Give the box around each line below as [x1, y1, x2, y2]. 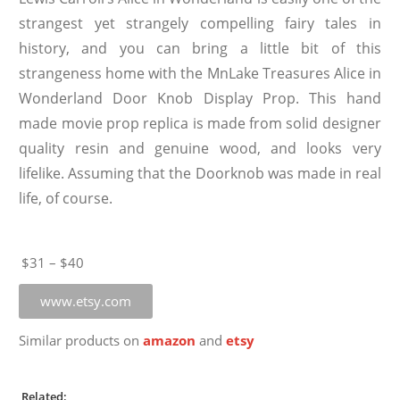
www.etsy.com [40, 292, 132, 311]
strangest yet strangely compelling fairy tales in [19, 13, 381, 34]
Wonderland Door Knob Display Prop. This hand [19, 88, 381, 109]
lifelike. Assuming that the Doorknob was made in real [19, 163, 381, 184]
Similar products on [19, 332, 144, 350]
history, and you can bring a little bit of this [19, 38, 381, 59]
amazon [143, 332, 196, 350]
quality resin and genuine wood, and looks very [19, 138, 381, 159]
